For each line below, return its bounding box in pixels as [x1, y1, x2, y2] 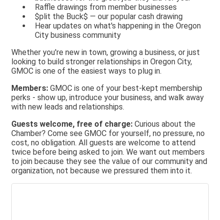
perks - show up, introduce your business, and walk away [11, 93, 204, 103]
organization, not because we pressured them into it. [11, 166, 196, 176]
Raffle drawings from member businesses [35, 2, 177, 12]
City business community [35, 30, 121, 40]
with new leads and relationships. [11, 102, 124, 112]
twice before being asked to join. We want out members [11, 147, 205, 157]
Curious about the [133, 119, 195, 129]
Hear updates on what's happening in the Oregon [35, 21, 201, 31]
